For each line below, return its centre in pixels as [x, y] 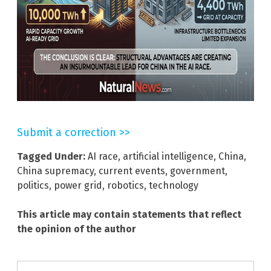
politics [33, 185]
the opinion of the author [77, 229]
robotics [126, 185]
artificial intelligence [168, 156]
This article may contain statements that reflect [129, 214]
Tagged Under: [51, 156]
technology [174, 185]
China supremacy [55, 171]
